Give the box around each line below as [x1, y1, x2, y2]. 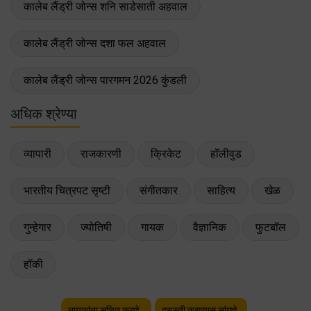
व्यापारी [24, 146, 51, 160]
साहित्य [207, 183, 235, 197]
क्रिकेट [151, 146, 181, 160]
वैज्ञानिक [193, 220, 226, 234]
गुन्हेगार [24, 220, 51, 234]
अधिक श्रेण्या [10, 105, 77, 122]
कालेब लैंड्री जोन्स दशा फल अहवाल [24, 36, 166, 50]
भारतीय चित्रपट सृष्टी [24, 183, 110, 197]
